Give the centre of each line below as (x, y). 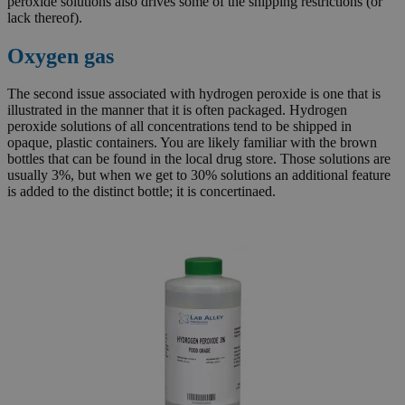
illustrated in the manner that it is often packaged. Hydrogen (177, 110)
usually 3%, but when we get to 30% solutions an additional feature (199, 175)
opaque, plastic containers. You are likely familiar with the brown (192, 143)
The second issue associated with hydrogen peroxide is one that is (194, 94)
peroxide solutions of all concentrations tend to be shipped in (179, 127)
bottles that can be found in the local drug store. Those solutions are (199, 159)
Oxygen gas (61, 56)
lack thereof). (45, 17)
